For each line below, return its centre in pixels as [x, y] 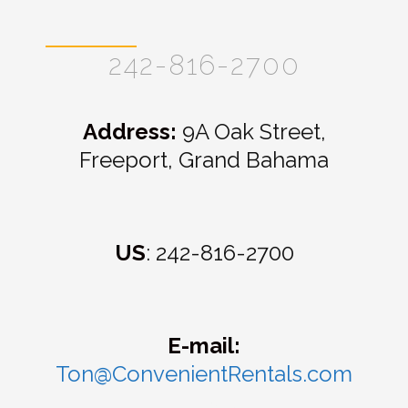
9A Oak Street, [251, 132]
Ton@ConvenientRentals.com [204, 374]
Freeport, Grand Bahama [204, 160]
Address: [129, 132]
